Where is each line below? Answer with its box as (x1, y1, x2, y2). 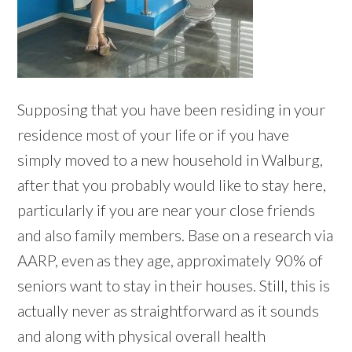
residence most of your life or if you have (17, 125, 290, 145)
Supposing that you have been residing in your (17, 100, 326, 119)
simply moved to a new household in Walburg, (17, 150, 324, 170)
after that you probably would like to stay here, (17, 175, 327, 195)
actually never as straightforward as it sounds (17, 301, 320, 321)
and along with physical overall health (17, 326, 266, 346)
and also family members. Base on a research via (17, 225, 334, 245)
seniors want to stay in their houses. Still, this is (17, 276, 331, 295)
